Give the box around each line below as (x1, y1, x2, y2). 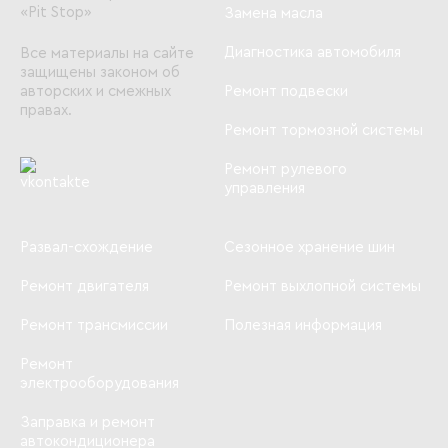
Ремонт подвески (224, 84, 348, 99)
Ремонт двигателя (20, 279, 149, 294)
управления (224, 181, 305, 196)
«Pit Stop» (20, 5, 92, 20)
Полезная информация (224, 318, 382, 333)
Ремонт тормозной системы (224, 123, 423, 138)
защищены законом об (20, 65, 180, 80)
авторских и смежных (20, 84, 171, 99)
